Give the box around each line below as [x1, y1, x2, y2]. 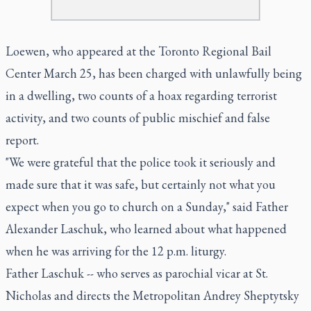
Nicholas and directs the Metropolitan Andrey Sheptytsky [6, 287, 299, 303]
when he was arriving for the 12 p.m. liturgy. [6, 242, 226, 259]
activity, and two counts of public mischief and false [6, 109, 270, 126]
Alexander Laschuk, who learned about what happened [6, 220, 287, 237]
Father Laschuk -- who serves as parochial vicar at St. [6, 264, 268, 281]
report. [6, 131, 39, 148]
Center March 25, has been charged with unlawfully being [6, 65, 302, 81]
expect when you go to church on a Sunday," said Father [6, 198, 288, 215]
